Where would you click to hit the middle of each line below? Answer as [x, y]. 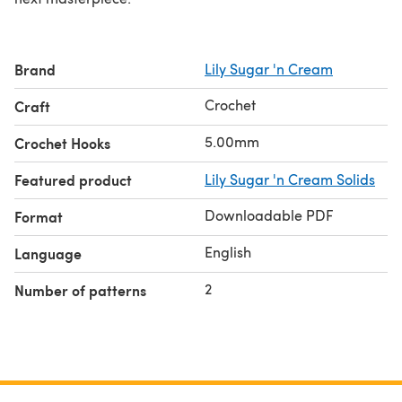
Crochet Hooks [62, 143]
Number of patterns [80, 290]
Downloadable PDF [269, 214]
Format [39, 216]
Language [48, 253]
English [228, 251]
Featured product [73, 179]
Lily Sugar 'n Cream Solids [290, 179]
